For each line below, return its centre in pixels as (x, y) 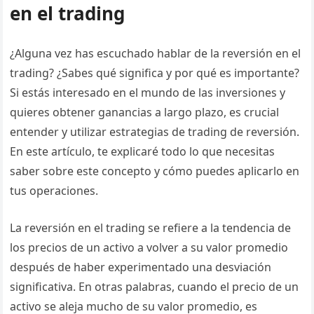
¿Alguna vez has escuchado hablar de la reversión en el (156, 53)
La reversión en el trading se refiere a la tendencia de (151, 228)
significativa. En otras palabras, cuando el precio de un (155, 287)
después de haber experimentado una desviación (141, 267)
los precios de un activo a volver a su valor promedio (149, 247)
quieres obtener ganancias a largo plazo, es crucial (145, 112)
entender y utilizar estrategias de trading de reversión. (155, 132)
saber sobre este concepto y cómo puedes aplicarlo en (155, 171)
